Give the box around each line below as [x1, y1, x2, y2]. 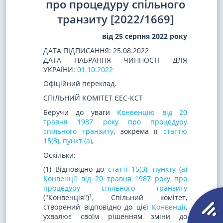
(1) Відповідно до [43, 164, 108, 174]
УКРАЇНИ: [43, 64, 77, 74]
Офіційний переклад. [43, 79, 116, 89]
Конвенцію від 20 [117, 107, 188, 117]
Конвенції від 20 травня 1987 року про [43, 174, 187, 184]
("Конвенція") [43, 193, 89, 203]
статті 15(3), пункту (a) [108, 164, 187, 174]
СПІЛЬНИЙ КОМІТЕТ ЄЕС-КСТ [43, 93, 143, 103]
